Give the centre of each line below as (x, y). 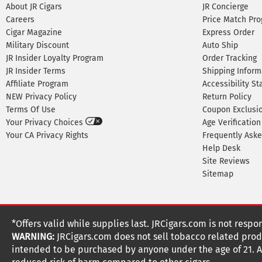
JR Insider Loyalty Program (55, 58)
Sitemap (218, 174)
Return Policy (227, 97)
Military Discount (37, 45)
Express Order (228, 32)
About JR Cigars (34, 7)
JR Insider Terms (36, 71)
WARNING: (34, 237)
